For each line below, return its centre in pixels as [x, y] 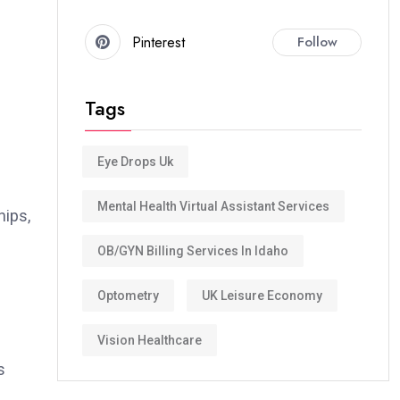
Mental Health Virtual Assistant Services [213, 206]
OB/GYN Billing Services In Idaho [193, 250]
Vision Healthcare [150, 340]
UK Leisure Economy [262, 295]
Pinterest [158, 42]
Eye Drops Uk [135, 161]
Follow [317, 42]
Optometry [128, 295]
